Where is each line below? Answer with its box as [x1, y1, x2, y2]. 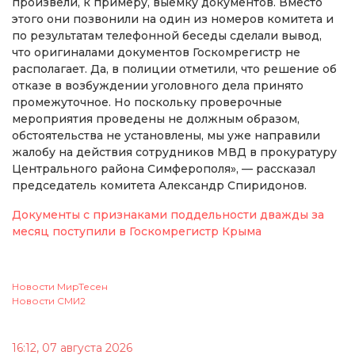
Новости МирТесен [12, 280, 108, 292]
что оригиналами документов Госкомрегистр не [12, 44, 300, 59]
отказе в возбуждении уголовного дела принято [12, 78, 303, 93]
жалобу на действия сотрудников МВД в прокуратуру [12, 144, 337, 159]
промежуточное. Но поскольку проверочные [12, 94, 282, 109]
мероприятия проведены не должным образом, [12, 111, 300, 126]
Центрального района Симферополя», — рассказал [12, 161, 315, 176]
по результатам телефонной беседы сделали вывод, [12, 28, 322, 43]
